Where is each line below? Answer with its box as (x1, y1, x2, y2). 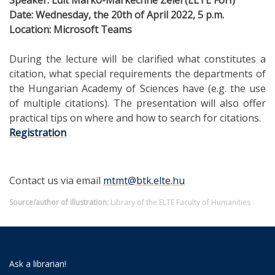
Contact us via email (9, 173, 103, 187)
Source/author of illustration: (9, 196, 109, 207)
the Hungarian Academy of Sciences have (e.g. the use (9, 81, 266, 95)
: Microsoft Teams (49, 22, 132, 36)
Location (9, 22, 49, 36)
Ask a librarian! (9, 257, 66, 269)
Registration (9, 125, 66, 139)
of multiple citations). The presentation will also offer (9, 96, 266, 110)
